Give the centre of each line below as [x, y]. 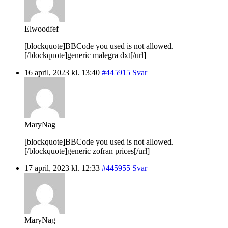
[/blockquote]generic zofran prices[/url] [87, 151]
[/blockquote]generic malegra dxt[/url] [85, 55]
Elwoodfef [41, 28]
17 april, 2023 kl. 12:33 [62, 168]
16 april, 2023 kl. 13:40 [62, 72]
